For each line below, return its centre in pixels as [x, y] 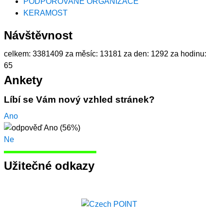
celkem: [17, 54]
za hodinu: [188, 54]
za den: [136, 54]
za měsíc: [82, 54]
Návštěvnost [38, 35]
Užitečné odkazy [49, 166]
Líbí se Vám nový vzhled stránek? [79, 99]
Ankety [23, 80]
